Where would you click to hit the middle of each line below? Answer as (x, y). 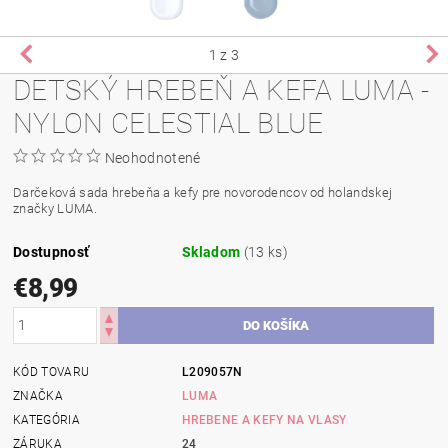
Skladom (213, 251)
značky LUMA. (55, 208)
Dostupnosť (51, 251)
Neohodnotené (152, 157)
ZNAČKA (38, 395)
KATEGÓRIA (46, 419)
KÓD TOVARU (51, 371)
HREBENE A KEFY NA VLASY (264, 419)
